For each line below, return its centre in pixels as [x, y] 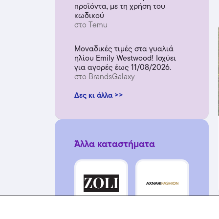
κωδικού [89, 15]
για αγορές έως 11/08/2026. [123, 67]
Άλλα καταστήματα [115, 144]
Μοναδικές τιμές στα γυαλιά [124, 49]
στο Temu [91, 25]
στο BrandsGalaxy [105, 77]
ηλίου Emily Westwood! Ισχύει [125, 58]
